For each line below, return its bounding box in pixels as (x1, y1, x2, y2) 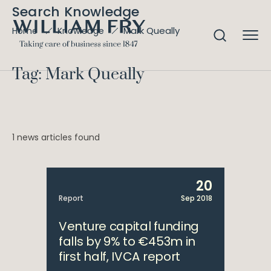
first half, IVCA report (59, 248, 181, 265)
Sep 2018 (181, 193, 212, 203)
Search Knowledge (12, 2, 140, 21)
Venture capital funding (59, 218, 200, 235)
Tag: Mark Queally (12, 64, 144, 85)
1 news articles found (12, 131, 100, 143)
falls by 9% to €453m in (59, 233, 196, 250)
